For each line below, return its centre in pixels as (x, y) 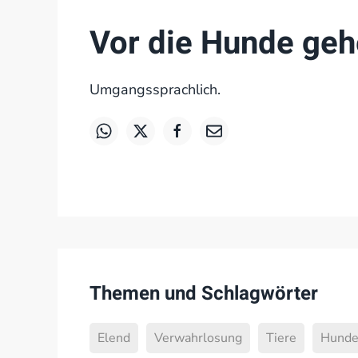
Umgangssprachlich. (155, 89)
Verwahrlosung (198, 338)
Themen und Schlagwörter (204, 294)
